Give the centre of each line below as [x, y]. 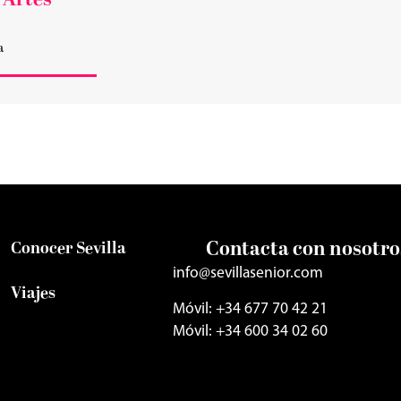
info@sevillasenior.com [248, 274]
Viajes [33, 294]
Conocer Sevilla [68, 250]
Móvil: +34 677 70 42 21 [251, 309]
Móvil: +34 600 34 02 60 [251, 331]
